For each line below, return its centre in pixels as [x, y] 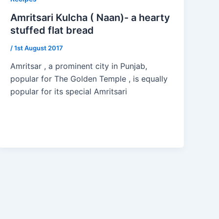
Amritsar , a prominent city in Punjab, [79, 66]
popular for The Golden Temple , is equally [89, 79]
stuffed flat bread [52, 30]
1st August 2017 [39, 48]
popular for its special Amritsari [69, 92]
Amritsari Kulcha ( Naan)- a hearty [90, 17]
